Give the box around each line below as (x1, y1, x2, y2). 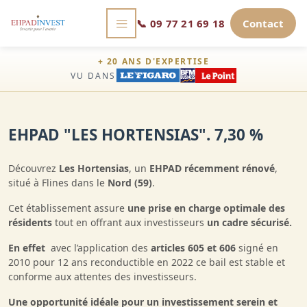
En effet (8, 241, 51, 254)
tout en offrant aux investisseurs (52, 216, 207, 229)
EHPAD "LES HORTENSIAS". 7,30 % (8, 124, 263, 145)
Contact (243, 16, 284, 30)
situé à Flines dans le (8, 176, 108, 189)
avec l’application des (51, 241, 151, 254)
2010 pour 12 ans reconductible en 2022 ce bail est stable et (8, 256, 285, 269)
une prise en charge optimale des (127, 201, 285, 214)
